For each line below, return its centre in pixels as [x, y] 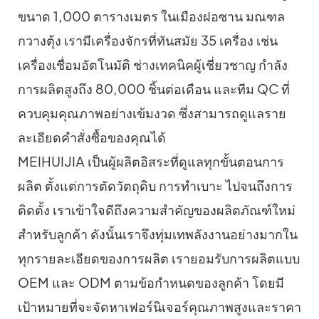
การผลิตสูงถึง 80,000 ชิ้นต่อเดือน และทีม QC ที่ [154, 89]
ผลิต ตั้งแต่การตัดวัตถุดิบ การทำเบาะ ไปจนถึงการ [155, 186]
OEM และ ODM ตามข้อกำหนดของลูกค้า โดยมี [151, 283]
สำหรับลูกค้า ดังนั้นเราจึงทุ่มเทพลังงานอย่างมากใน [158, 234]
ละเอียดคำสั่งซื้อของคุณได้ [92, 137]
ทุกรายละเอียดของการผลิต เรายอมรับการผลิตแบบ [159, 258]
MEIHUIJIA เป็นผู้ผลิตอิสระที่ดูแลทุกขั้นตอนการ [151, 162]
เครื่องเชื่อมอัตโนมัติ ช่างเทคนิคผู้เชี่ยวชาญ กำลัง [153, 65]
